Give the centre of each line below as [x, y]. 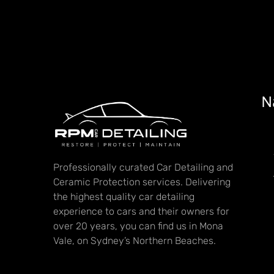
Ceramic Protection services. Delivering [142, 182]
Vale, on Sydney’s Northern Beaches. [135, 240]
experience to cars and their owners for [142, 211]
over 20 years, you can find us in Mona [139, 226]
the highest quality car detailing [124, 196]
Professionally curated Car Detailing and [143, 167]
